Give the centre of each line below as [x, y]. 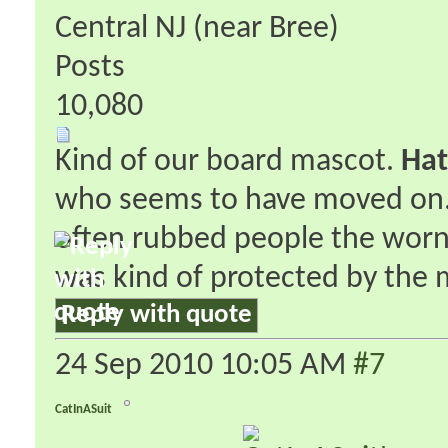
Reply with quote [156, 315]
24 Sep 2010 [137, 365]
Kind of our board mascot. [228, 161]
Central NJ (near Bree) [197, 28]
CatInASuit [83, 409]
